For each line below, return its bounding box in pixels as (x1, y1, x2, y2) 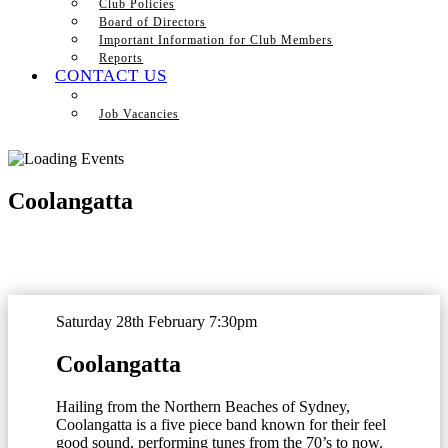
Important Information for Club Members (99, 33, 334, 47)
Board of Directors (99, 15, 207, 29)
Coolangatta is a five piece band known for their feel (56, 415, 386, 433)
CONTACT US (55, 66, 167, 85)
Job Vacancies (99, 107, 180, 121)
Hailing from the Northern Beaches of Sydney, (56, 397, 350, 415)
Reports (99, 51, 144, 65)
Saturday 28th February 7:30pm (56, 312, 257, 330)
